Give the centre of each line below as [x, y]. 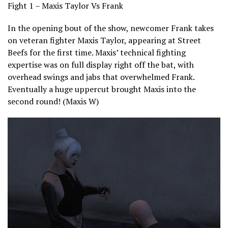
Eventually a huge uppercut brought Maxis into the [102, 89]
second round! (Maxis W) [53, 101]
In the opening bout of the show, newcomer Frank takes [111, 28]
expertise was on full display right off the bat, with [101, 64]
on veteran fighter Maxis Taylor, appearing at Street [104, 40]
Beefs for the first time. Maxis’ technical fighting [97, 52]
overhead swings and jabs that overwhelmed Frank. [101, 77]
